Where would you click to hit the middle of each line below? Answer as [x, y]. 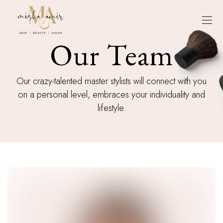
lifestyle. [111, 108]
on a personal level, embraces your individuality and [111, 95]
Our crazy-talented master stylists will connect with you [111, 81]
